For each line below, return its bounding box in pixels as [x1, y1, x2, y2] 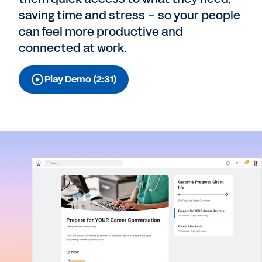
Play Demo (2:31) [44, 73, 117, 86]
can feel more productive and [19, 23, 183, 40]
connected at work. [19, 40, 127, 56]
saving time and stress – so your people [19, 7, 240, 23]
